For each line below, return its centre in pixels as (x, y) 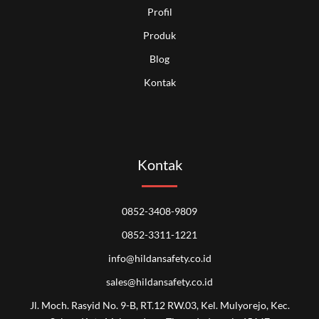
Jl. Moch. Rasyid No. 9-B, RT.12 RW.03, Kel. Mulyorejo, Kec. (159, 305)
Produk (159, 35)
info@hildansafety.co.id (159, 258)
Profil (159, 11)
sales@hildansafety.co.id (159, 281)
